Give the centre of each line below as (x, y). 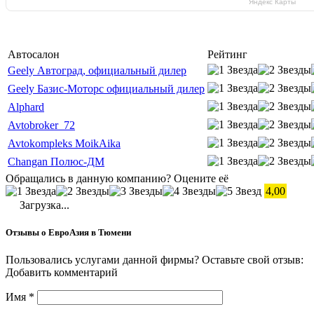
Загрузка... (43, 205)
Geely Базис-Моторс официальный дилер (106, 88)
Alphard (26, 107)
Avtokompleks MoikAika (64, 143)
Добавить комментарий (62, 273)
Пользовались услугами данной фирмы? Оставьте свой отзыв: (155, 260)
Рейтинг (227, 54)
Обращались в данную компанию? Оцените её (117, 178)
